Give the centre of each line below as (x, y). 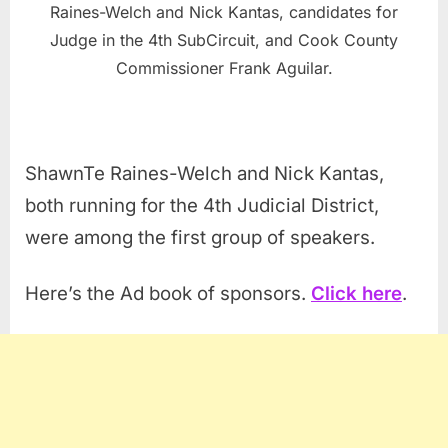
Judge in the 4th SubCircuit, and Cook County (224, 40)
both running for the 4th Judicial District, (202, 206)
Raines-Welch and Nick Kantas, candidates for (224, 12)
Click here (356, 294)
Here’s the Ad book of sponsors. (168, 294)
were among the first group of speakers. (200, 238)
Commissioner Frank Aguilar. (224, 68)
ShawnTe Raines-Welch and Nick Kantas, (204, 174)
